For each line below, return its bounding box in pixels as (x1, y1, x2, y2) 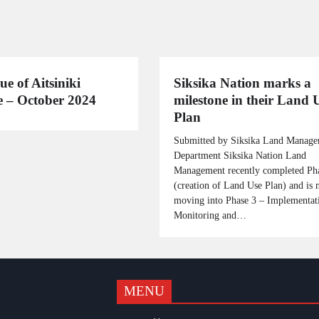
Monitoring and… (174, 209, 246, 221)
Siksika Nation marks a (174, 75, 311, 90)
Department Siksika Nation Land (174, 149, 306, 161)
